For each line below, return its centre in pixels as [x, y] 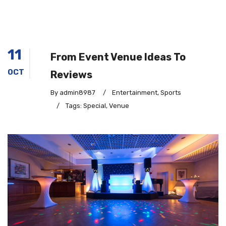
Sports [171, 93]
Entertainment [135, 93]
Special [95, 106]
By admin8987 [74, 93]
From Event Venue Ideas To [118, 57]
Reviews [71, 75]
